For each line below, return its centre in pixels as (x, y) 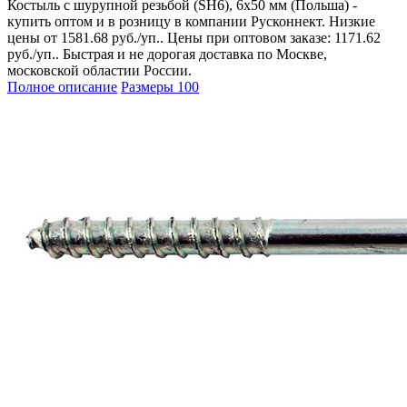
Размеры (149, 87)
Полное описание (62, 87)
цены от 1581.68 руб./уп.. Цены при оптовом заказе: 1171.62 (194, 38)
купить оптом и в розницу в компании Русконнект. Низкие (191, 22)
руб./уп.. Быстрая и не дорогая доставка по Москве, (167, 55)
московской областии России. (99, 71)
